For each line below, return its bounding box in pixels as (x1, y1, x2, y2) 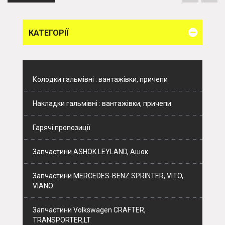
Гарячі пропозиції (33, 124, 90, 132)
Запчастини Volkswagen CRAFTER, (33, 206, 146, 214)
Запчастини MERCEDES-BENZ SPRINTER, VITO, (33, 172, 183, 180)
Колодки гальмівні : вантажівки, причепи (33, 75, 168, 83)
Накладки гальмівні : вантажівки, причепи (33, 99, 171, 107)
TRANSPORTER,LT (33, 216, 91, 224)
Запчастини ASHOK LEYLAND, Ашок (33, 148, 148, 156)
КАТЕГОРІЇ (29, 28, 68, 38)
